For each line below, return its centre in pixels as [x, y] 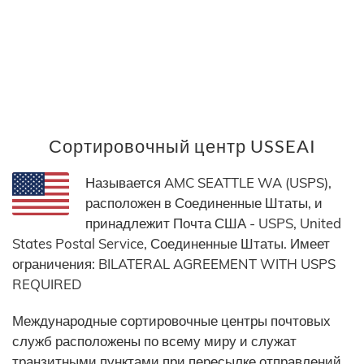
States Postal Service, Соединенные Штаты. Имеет [171, 244]
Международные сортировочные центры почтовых [171, 321]
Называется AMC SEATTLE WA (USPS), [208, 183]
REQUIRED [47, 284]
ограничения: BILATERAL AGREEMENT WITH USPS [174, 264]
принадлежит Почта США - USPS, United [213, 223]
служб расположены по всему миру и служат [154, 341]
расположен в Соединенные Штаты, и [204, 203]
